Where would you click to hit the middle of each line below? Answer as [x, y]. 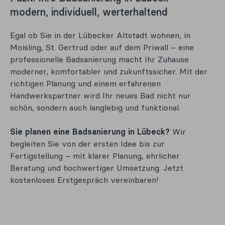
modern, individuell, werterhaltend [89, 12]
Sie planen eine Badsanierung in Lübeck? [90, 132]
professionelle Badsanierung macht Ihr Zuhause [99, 59]
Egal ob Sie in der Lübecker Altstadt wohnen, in [100, 35]
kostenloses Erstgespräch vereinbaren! [84, 180]
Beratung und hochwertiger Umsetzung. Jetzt [97, 168]
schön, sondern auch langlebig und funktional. [95, 107]
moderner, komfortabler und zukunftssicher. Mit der [109, 71]
